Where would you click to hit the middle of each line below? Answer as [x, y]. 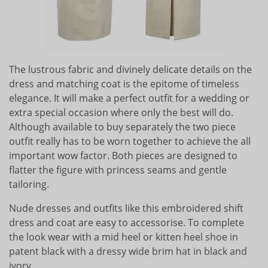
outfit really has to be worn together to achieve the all [130, 141]
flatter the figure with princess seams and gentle [118, 170]
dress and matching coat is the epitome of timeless [124, 83]
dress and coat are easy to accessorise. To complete [127, 222]
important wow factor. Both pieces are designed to [123, 155]
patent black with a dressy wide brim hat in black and [128, 251]
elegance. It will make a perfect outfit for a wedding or [129, 98]
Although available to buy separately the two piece [122, 127]
